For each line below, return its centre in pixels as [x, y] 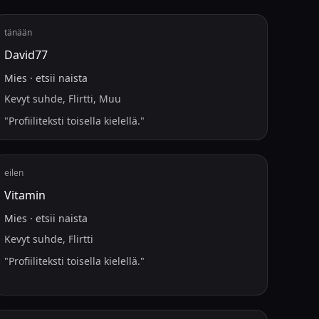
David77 [26, 55]
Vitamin [25, 195]
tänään [19, 32]
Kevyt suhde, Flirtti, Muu [63, 99]
